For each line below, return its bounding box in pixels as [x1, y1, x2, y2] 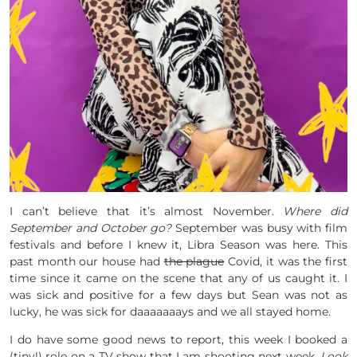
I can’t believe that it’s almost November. [10, 204, 284, 219]
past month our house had [10, 254, 164, 269]
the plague [163, 254, 225, 269]
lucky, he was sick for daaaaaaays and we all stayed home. [10, 304, 331, 320]
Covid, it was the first [224, 254, 348, 269]
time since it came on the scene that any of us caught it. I [10, 271, 347, 286]
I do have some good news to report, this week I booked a [10, 332, 347, 347]
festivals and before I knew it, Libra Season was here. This [10, 237, 347, 253]
